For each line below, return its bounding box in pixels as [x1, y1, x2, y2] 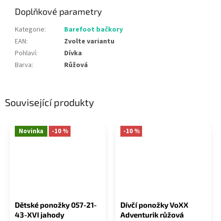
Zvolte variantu [64, 36, 114, 46]
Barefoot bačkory [64, 24, 123, 35]
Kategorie [15, 24, 44, 35]
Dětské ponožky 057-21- [15, 200, 97, 209]
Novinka [19, 127, 43, 136]
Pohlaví [15, 48, 36, 58]
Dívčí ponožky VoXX [120, 200, 188, 209]
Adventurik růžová [120, 210, 184, 219]
